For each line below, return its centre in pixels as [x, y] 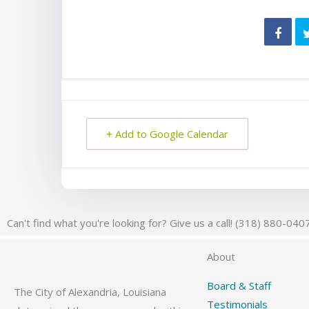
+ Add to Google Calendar [167, 133]
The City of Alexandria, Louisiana [90, 291]
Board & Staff [239, 285]
